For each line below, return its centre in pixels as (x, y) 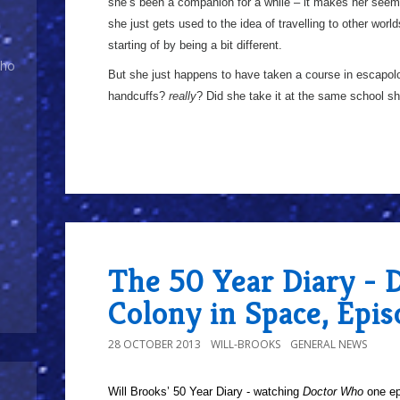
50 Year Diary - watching (236, 392)
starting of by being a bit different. (195, 45)
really (183, 96)
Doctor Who (333, 392)
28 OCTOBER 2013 (154, 344)
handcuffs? (138, 96)
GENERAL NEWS (329, 344)
